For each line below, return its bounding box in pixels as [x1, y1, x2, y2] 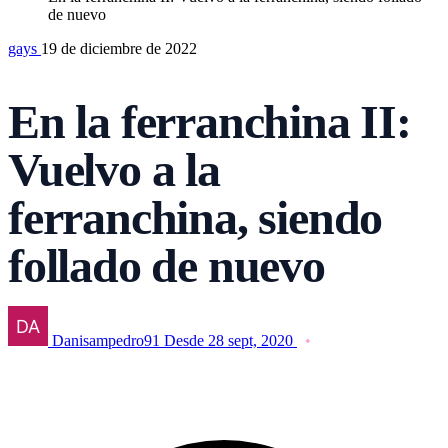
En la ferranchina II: [8, 94, 411, 148]
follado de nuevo [8, 238, 325, 292]
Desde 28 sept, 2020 [164, 331, 293, 349]
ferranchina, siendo [8, 190, 383, 244]
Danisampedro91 [52, 331, 160, 349]
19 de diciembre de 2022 [41, 39, 197, 57]
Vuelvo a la [8, 142, 220, 196]
